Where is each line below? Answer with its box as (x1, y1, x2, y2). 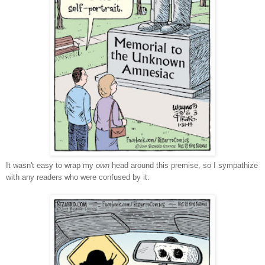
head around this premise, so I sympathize (112, 160, 258, 170)
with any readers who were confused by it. (6, 172, 150, 182)
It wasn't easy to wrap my (6, 160, 96, 170)
